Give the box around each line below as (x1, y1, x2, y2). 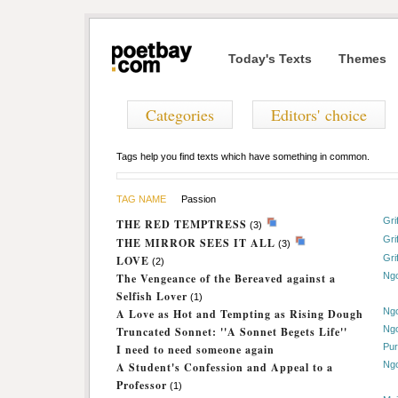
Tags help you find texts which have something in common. (116, 151, 370, 162)
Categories (146, 104, 214, 125)
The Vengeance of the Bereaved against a (116, 271, 336, 286)
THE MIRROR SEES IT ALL (116, 235, 275, 251)
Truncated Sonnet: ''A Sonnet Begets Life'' (116, 324, 347, 339)
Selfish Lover (116, 289, 187, 304)
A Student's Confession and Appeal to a (116, 360, 333, 375)
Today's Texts (228, 52, 312, 66)
